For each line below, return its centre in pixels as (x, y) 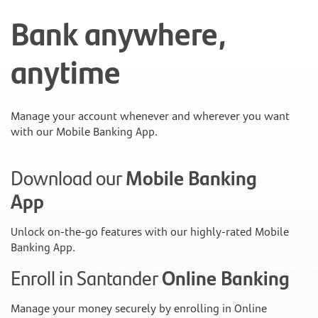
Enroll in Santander (86, 277)
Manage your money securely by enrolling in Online (139, 308)
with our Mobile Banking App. (84, 131)
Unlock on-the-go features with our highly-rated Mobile (150, 231)
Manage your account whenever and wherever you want (150, 116)
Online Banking (226, 277)
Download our (68, 177)
